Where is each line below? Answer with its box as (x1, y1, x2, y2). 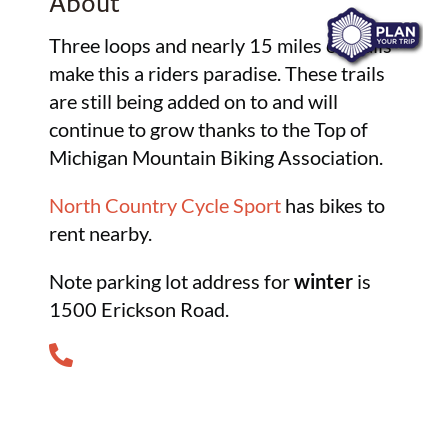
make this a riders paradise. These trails (49, 61, 386, 86)
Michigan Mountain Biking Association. (49, 145, 384, 170)
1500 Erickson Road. (49, 297, 230, 322)
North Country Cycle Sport (49, 193, 282, 218)
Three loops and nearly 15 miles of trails (49, 33, 393, 58)
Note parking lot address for (49, 269, 295, 294)
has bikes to (281, 193, 386, 218)
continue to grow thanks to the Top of (49, 117, 369, 142)
